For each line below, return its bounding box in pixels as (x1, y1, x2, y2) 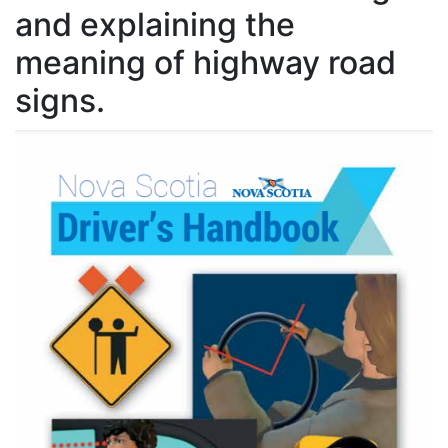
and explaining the (15, 4, 295, 44)
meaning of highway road (15, 42, 396, 82)
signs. (15, 80, 105, 120)
